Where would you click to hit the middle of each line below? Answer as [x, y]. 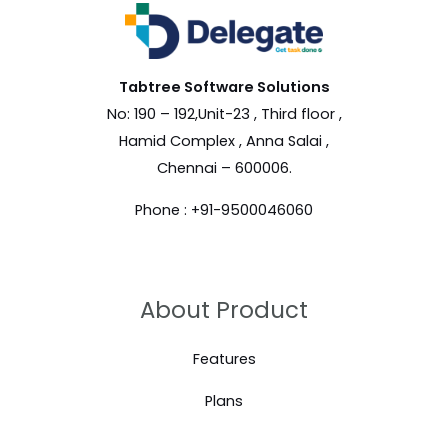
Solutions [293, 86]
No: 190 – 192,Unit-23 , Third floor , [224, 113]
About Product [224, 309]
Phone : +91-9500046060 [224, 209]
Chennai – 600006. [224, 167]
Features [224, 358]
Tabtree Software [187, 86]
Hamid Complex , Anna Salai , [224, 140]
